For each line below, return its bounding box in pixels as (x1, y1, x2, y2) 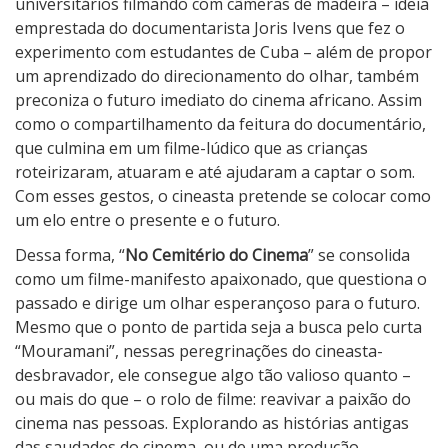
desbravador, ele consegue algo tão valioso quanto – (15, 364, 411, 387)
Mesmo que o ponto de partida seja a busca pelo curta (15, 316, 422, 339)
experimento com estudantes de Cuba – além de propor (15, 41, 432, 64)
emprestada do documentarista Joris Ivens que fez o (15, 17, 405, 40)
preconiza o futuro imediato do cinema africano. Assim (15, 89, 422, 112)
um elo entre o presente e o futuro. (15, 209, 280, 232)
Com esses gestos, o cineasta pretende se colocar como (15, 185, 431, 208)
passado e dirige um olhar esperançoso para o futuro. (15, 292, 420, 315)
